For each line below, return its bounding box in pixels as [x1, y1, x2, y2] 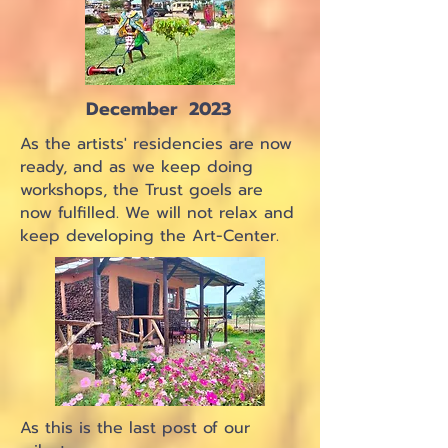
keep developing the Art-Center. [20, 224, 285, 248]
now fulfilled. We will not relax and [20, 201, 294, 225]
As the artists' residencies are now [20, 132, 292, 156]
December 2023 [86, 95, 231, 123]
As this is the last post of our [20, 416, 250, 440]
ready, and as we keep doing [20, 155, 253, 179]
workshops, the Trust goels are [20, 178, 263, 202]
